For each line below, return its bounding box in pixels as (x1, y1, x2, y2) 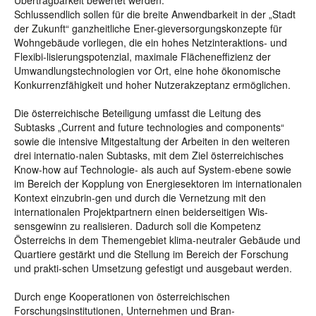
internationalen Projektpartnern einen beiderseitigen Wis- (14, 205, 268, 219)
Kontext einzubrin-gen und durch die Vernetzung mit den (14, 190, 266, 205)
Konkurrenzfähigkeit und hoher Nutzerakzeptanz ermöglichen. (14, 78, 291, 92)
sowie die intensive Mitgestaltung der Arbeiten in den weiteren (14, 134, 290, 148)
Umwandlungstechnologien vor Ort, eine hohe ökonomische (14, 63, 281, 78)
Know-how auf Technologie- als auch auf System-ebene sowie (14, 162, 291, 176)
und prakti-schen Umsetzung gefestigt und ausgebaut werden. (14, 261, 292, 275)
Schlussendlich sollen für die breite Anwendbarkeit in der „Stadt (14, 7, 296, 21)
